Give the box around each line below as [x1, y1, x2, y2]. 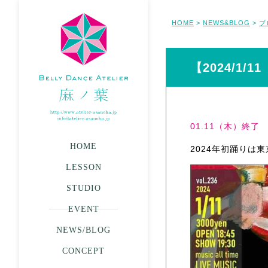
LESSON [65, 163, 102, 172]
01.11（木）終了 [190, 121, 260, 131]
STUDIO [66, 184, 101, 193]
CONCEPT [62, 246, 105, 255]
